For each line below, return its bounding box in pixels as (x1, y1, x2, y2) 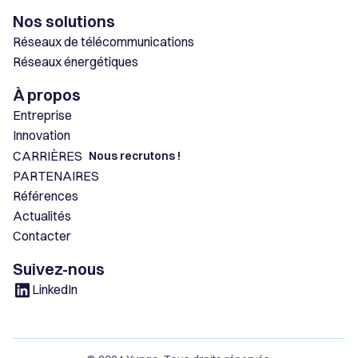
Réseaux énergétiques (13, 54, 138, 70)
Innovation (13, 127, 70, 144)
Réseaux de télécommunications (13, 34, 194, 50)
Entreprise (13, 107, 72, 124)
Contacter (13, 228, 71, 245)
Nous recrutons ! (89, 149, 181, 164)
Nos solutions (13, 11, 115, 32)
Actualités (13, 208, 71, 225)
